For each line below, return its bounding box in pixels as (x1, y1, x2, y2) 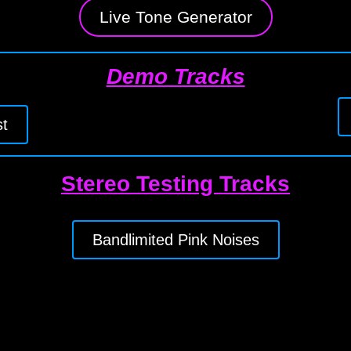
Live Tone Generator (99, 8, 252, 26)
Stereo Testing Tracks (61, 172, 290, 196)
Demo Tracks (106, 64, 245, 89)
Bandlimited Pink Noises (92, 231, 259, 248)
